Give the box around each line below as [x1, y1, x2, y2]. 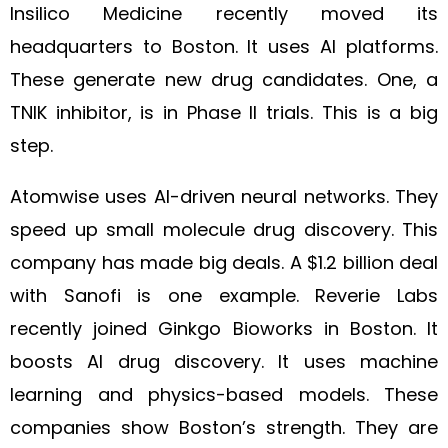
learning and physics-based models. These [10, 382, 438, 407]
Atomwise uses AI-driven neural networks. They [10, 184, 438, 209]
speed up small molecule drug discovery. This [10, 217, 438, 242]
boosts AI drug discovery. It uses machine [10, 349, 438, 374]
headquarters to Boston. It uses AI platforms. [10, 34, 438, 59]
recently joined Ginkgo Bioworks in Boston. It [10, 316, 438, 341]
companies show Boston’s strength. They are [10, 415, 438, 440]
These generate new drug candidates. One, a [10, 67, 438, 92]
